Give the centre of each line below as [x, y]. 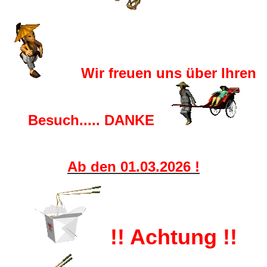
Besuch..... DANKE [99, 120]
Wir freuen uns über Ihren [152, 73]
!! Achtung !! [174, 237]
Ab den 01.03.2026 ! [133, 167]
